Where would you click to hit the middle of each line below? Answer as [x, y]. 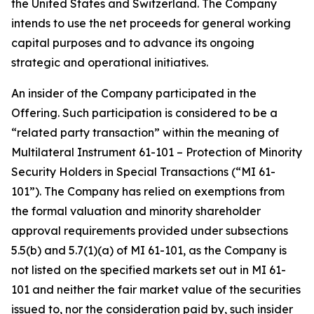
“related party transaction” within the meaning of [145, 132]
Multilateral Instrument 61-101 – [98, 152]
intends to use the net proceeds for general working [151, 23]
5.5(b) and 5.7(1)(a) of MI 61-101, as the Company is [149, 250]
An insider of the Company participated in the [134, 93]
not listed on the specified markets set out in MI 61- [149, 270]
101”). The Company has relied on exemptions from [148, 191]
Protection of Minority [244, 152]
